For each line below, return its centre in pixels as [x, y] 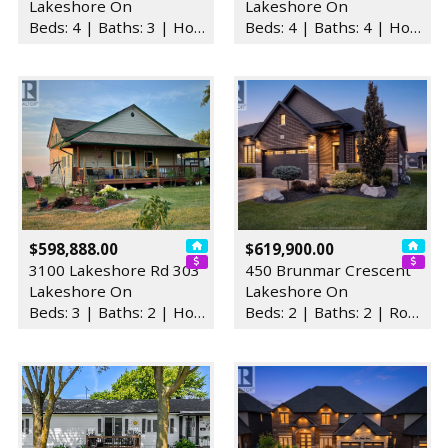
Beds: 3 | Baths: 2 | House [199, 312]
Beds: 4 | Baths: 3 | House [199, 26]
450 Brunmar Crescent [328, 270]
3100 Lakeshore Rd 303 [114, 270]
